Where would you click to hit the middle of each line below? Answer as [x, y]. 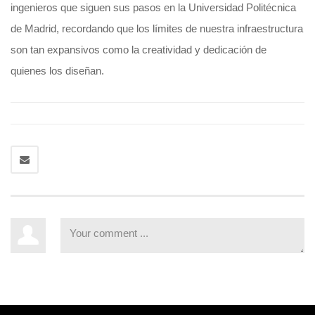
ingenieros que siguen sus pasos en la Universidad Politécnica [153, 8]
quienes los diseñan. [57, 71]
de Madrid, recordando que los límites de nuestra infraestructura [157, 29]
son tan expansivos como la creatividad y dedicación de [139, 50]
